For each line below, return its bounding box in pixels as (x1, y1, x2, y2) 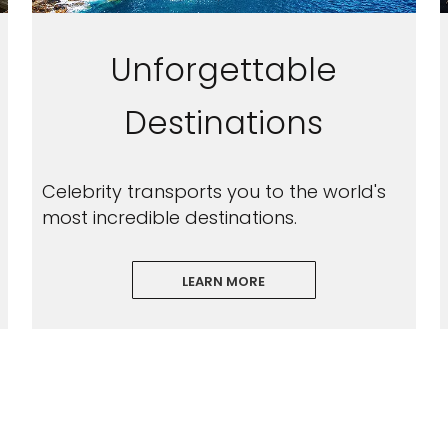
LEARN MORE (182, 272, 266, 291)
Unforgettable (110, 47, 337, 92)
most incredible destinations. (41, 205, 297, 230)
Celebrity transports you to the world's (41, 179, 386, 204)
